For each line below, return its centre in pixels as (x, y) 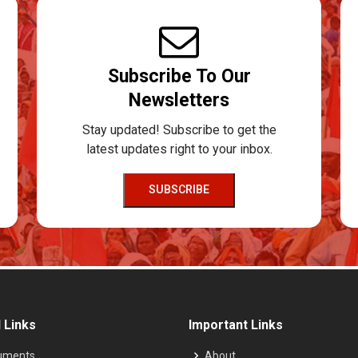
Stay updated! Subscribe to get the (179, 129)
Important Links (236, 324)
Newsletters (179, 100)
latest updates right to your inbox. (179, 149)
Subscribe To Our (179, 76)
